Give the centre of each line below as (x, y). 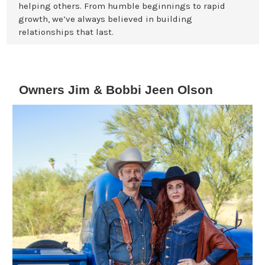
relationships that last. (66, 32)
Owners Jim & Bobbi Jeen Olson (116, 89)
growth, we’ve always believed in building (105, 19)
